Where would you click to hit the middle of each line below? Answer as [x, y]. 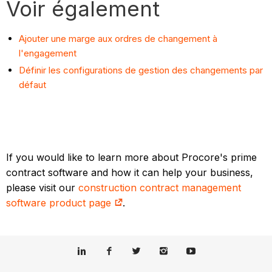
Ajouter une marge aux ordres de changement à [118, 38]
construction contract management [160, 187]
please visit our [42, 187]
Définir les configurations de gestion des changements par [141, 70]
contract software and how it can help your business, [130, 172]
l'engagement [48, 53]
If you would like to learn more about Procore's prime [132, 157]
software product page [60, 202]
